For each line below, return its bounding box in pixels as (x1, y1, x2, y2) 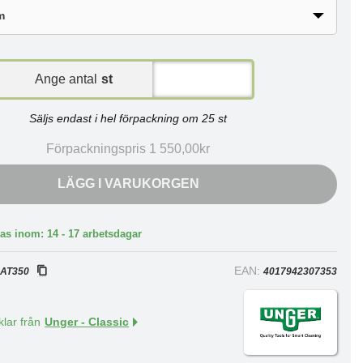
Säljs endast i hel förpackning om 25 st (29, 112, 228, 125)
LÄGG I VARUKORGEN (57, 177, 199, 190)
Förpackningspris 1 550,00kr (46, 142, 211, 156)
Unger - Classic (45, 316, 130, 328)
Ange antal (35, 72, 98, 86)
